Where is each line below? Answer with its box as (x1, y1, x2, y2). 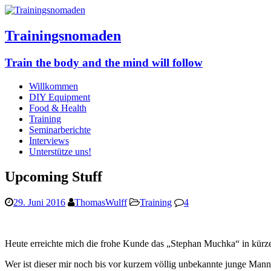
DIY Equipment (29, 91, 90, 102)
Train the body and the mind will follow (5, 56, 203, 69)
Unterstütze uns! (29, 146, 91, 157)
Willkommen (29, 80, 78, 91)
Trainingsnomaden (5, 27, 121, 44)
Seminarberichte (29, 124, 91, 135)
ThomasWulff (74, 197, 127, 208)
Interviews (29, 135, 69, 146)
